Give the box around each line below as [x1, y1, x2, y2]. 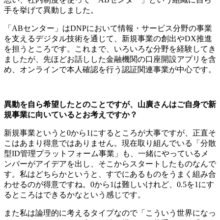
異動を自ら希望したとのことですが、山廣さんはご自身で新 [4, 100, 216, 109]
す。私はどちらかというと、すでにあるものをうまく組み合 [4, 170, 216, 179]
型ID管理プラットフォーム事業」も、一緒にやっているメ [4, 149, 209, 158]
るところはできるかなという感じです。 [4, 191, 145, 199]
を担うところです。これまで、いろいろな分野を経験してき [4, 45, 216, 54]
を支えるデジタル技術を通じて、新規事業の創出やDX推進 [4, 34, 212, 43]
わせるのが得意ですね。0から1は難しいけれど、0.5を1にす [4, 180, 214, 189]
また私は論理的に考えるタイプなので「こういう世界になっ [4, 209, 216, 218]
